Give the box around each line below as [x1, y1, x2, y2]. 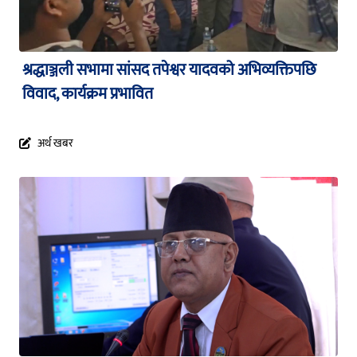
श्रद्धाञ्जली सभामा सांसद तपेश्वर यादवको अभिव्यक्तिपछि [22, 56, 316, 84]
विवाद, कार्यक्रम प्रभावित [22, 80, 153, 108]
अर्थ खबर [37, 133, 73, 152]
